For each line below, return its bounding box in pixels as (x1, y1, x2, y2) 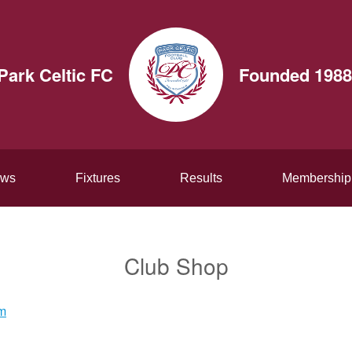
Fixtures (75, 171, 120, 185)
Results (180, 171, 222, 185)
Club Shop (123, 250, 229, 281)
